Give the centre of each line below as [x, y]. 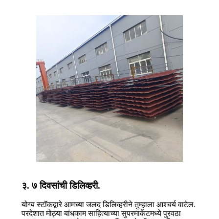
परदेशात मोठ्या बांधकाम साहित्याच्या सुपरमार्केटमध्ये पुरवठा [101, 213]
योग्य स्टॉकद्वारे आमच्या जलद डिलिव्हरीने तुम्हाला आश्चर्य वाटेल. [109, 204]
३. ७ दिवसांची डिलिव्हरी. [61, 186]
